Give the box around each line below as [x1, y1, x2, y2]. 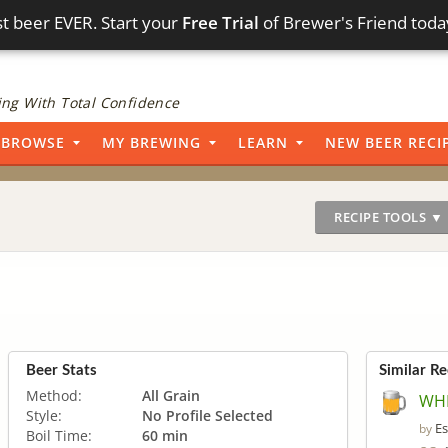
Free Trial [182, 11, 260, 34]
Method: [26, 385, 82, 405]
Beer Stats [26, 362, 97, 378]
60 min [142, 425, 188, 445]
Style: [26, 405, 62, 425]
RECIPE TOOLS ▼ [334, 208, 443, 226]
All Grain [142, 385, 200, 405]
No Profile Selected [142, 405, 273, 425]
